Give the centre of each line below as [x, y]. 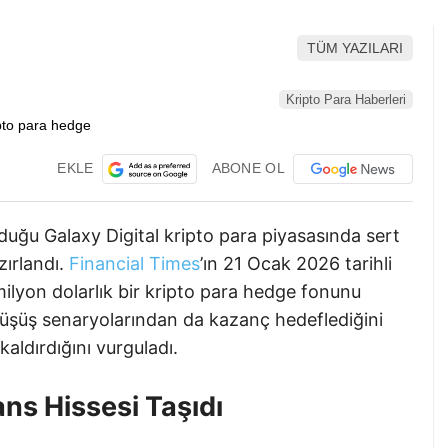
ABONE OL [248, 167]
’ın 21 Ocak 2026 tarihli [296, 263]
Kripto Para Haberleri [346, 99]
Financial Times [134, 263]
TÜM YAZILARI [355, 48]
